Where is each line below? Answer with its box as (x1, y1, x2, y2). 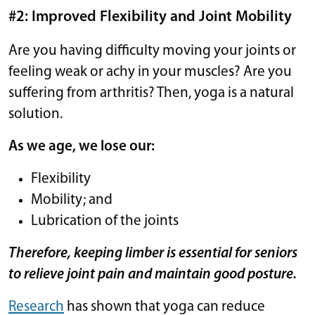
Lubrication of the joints (31, 213, 179, 229)
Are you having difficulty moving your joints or (8, 43, 296, 58)
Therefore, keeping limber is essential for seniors (8, 245, 297, 261)
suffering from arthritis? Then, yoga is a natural (8, 85, 294, 101)
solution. (8, 106, 68, 122)
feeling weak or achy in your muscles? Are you (8, 64, 292, 79)
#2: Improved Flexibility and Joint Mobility (8, 9, 292, 25)
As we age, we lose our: (8, 139, 157, 154)
